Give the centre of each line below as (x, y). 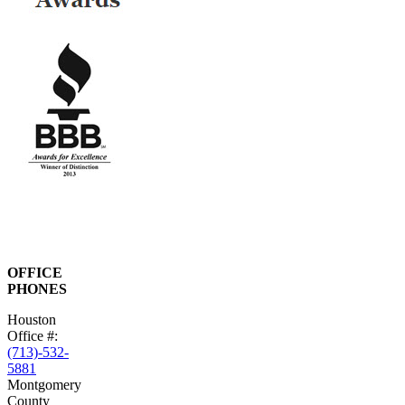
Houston (32, 320)
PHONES (37, 289)
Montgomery (44, 385)
